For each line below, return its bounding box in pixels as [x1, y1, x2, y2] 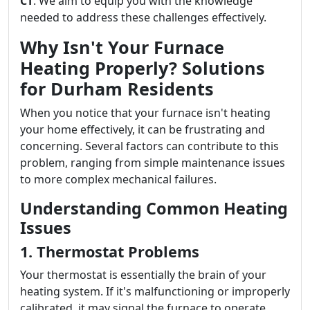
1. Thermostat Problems [20, 241, 199, 262]
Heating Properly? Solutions [20, 56, 265, 80]
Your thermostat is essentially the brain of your [20, 267, 266, 282]
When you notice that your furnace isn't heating [20, 105, 271, 120]
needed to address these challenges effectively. [20, 10, 266, 25]
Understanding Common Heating [20, 197, 288, 219]
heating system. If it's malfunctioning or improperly [20, 284, 290, 299]
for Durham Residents [20, 77, 214, 100]
